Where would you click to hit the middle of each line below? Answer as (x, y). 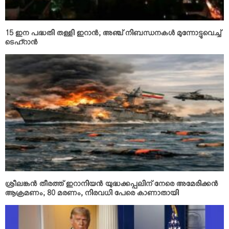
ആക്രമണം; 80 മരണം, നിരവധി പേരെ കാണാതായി (92, 195)
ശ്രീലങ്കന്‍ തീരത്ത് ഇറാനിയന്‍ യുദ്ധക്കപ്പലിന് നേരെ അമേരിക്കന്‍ (112, 186)
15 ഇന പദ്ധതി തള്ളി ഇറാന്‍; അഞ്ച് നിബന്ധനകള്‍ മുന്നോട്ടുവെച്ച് (113, 35)
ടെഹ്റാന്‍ (21, 44)
